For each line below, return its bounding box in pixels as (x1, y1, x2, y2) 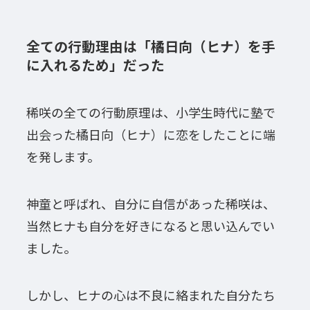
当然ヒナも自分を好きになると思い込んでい (26, 217, 275, 235)
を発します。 (26, 147, 100, 166)
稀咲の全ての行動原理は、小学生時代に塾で (26, 103, 275, 122)
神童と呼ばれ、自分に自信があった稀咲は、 (26, 194, 275, 213)
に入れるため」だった (26, 54, 165, 75)
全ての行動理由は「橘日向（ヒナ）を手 (26, 35, 275, 56)
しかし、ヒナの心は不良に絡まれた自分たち (26, 285, 275, 304)
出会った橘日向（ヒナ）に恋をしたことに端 (26, 125, 275, 144)
